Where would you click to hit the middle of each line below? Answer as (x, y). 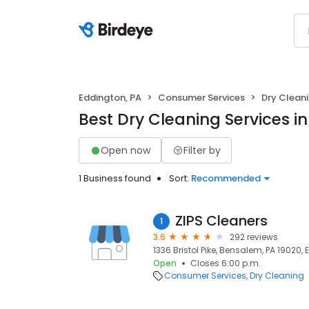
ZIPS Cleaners (221, 221)
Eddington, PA (110, 98)
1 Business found (115, 178)
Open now (126, 150)
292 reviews (254, 237)
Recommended (226, 178)
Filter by (202, 150)
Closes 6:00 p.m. (226, 263)
